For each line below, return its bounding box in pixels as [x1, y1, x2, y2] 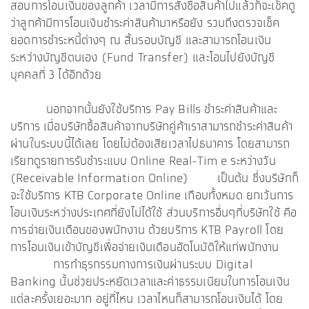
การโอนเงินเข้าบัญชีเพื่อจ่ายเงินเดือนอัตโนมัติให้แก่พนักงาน [10, 239, 286, 257]
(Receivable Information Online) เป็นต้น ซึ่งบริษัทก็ [10, 170, 299, 188]
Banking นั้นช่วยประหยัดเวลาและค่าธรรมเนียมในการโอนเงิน [10, 274, 290, 291]
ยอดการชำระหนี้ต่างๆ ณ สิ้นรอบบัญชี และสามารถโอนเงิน [10, 32, 272, 50]
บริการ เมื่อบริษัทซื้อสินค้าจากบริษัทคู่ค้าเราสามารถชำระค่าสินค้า [10, 119, 292, 136]
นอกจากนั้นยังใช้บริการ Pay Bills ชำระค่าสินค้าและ [10, 101, 278, 119]
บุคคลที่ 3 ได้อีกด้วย [10, 67, 113, 84]
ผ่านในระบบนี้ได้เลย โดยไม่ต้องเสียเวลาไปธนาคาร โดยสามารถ [10, 136, 290, 153]
